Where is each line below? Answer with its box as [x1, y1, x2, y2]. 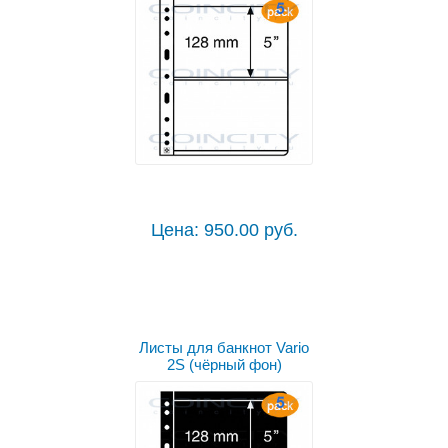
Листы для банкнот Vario [139, 339, 309, 357]
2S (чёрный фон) [166, 356, 282, 374]
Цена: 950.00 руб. [150, 220, 298, 241]
